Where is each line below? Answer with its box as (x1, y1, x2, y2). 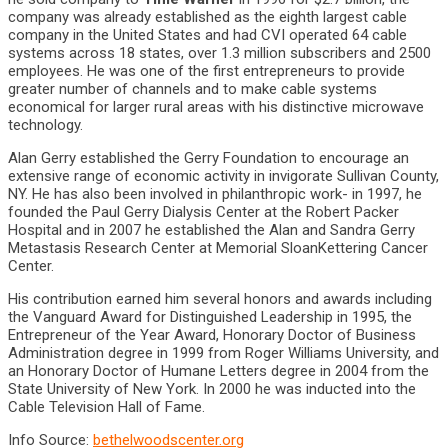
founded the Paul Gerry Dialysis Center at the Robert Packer (8, 203, 399, 221)
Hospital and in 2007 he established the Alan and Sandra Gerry (8, 221, 415, 239)
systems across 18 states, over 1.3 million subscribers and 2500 (8, 44, 431, 62)
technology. (8, 116, 83, 134)
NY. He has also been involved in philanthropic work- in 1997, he (8, 185, 422, 203)
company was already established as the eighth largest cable (8, 8, 407, 26)
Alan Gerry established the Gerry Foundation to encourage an (8, 149, 409, 167)
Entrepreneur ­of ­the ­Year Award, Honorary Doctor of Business (8, 326, 416, 344)
